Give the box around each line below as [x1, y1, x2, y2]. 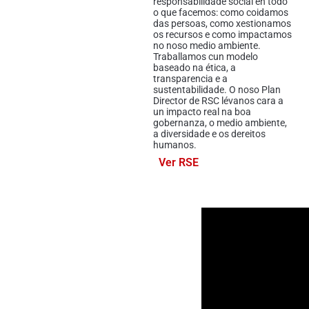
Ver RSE [159, 156, 199, 170]
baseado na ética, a [153, 62, 236, 74]
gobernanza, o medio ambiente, [153, 117, 287, 129]
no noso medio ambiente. [153, 40, 261, 52]
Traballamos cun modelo [153, 51, 258, 63]
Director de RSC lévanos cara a [153, 95, 283, 107]
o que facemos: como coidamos [153, 7, 288, 19]
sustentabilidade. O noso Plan [153, 84, 281, 96]
